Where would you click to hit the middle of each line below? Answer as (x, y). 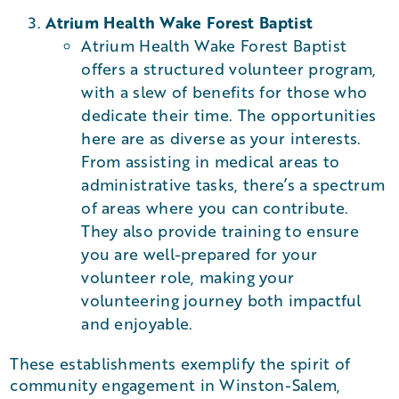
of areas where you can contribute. (215, 208)
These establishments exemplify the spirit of (180, 363)
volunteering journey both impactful (221, 300)
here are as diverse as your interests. (221, 138)
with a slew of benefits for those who (224, 92)
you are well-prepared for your (199, 254)
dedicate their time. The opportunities (229, 115)
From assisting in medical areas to (211, 161)
